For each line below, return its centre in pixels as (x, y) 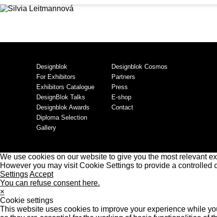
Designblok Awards (63, 107)
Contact (122, 107)
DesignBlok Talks (61, 97)
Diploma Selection (62, 117)
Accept (41, 174)
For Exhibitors (56, 77)
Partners (123, 77)
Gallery (46, 128)
